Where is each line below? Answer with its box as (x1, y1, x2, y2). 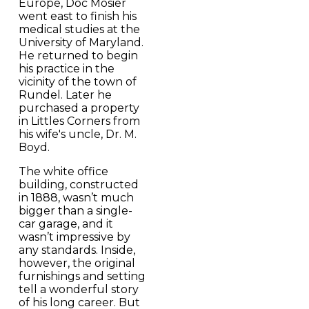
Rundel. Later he (18, 88, 112, 101)
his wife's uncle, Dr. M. (18, 127, 137, 141)
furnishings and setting (18, 269, 146, 283)
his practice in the (18, 61, 114, 75)
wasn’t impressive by (18, 230, 130, 243)
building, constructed (18, 177, 139, 191)
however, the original (18, 256, 135, 270)
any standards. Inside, (18, 243, 135, 257)
